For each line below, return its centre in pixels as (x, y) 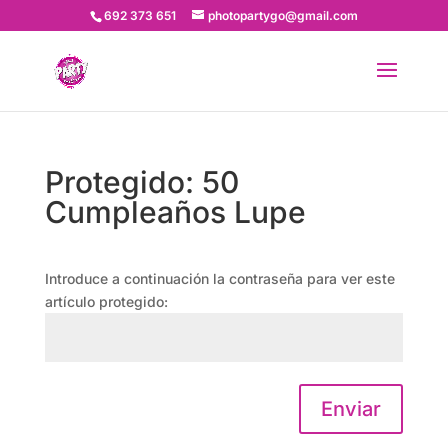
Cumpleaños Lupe (175, 212)
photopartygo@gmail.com (282, 15)
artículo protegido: (106, 301)
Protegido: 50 (141, 182)
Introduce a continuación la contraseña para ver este (219, 278)
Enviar (351, 409)
